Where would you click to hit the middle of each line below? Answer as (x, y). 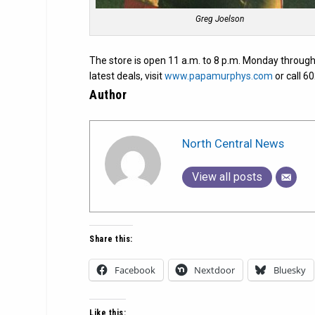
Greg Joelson (219, 19)
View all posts (227, 176)
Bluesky (290, 270)
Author (108, 95)
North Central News (233, 143)
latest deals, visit (127, 76)
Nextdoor (215, 270)
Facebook (135, 270)
